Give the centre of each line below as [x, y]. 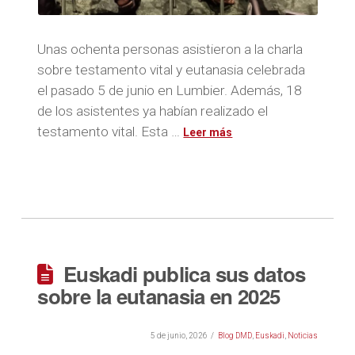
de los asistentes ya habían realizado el [153, 111]
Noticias [302, 336]
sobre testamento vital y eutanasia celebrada [172, 69]
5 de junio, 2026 [179, 336]
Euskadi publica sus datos [184, 274]
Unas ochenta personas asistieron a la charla [170, 49]
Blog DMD [235, 336]
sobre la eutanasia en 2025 [159, 296]
